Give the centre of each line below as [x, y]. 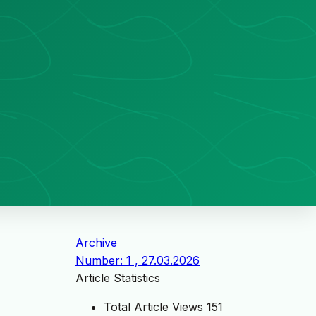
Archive [96, 242]
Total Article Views [153, 306]
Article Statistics [118, 278]
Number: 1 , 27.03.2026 [138, 260]
